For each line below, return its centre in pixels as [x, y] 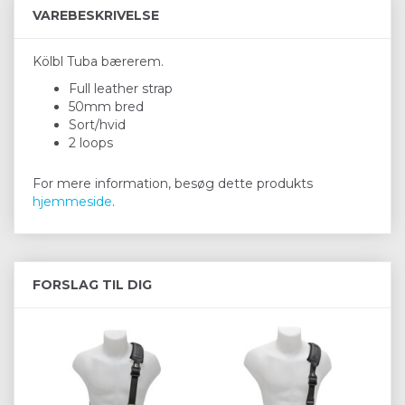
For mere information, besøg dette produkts [173, 183]
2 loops [91, 142]
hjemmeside [72, 201]
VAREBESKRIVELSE [96, 15]
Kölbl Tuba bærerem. [98, 61]
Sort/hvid [97, 124]
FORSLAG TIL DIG [92, 284]
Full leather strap [121, 88]
